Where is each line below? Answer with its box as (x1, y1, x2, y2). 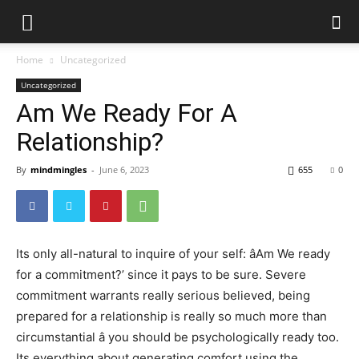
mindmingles (30, 163, 87, 175)
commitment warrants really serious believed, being (16, 288, 310, 303)
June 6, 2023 (99, 163, 149, 175)
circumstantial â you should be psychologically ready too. (16, 329, 339, 345)
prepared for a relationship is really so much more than (16, 309, 327, 324)
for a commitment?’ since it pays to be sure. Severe (16, 267, 306, 282)
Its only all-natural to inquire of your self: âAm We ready (16, 246, 330, 261)
